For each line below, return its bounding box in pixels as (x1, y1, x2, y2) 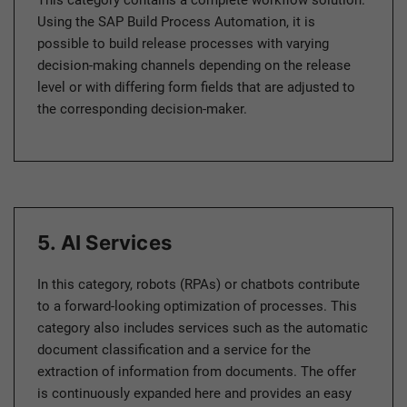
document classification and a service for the (37, 342, 311, 359)
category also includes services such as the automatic (37, 320, 368, 337)
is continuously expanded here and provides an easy (37, 385, 352, 402)
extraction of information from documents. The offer (37, 363, 356, 381)
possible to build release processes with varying (37, 35, 329, 53)
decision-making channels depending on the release (37, 57, 351, 74)
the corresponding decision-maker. (37, 101, 247, 118)
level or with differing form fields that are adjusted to (37, 79, 355, 96)
